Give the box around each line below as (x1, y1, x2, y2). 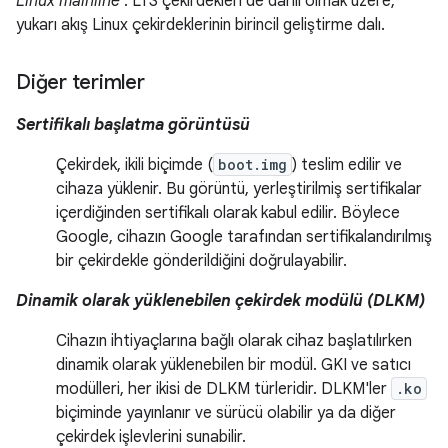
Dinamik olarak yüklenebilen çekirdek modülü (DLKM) (16, 291, 425, 312)
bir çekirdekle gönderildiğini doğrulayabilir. (56, 251, 347, 272)
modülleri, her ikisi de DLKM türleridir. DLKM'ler (56, 379, 391, 400)
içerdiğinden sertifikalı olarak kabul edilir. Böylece (56, 203, 400, 224)
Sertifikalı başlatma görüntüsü (16, 115, 250, 136)
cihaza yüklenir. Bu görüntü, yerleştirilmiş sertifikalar (56, 179, 422, 200)
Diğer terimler (16, 70, 145, 96)
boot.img (218, 155, 287, 175)
